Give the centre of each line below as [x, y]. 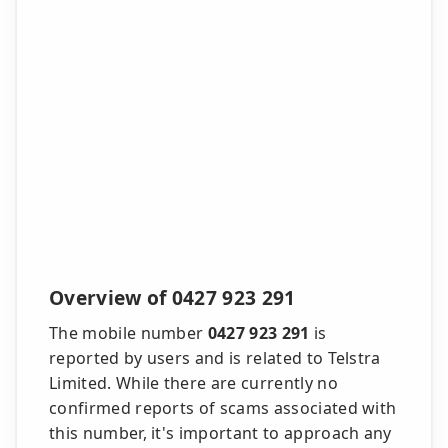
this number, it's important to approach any [220, 433]
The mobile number [128, 333]
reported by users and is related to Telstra [215, 358]
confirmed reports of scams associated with [223, 408]
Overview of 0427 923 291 [172, 297]
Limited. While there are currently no [193, 383]
